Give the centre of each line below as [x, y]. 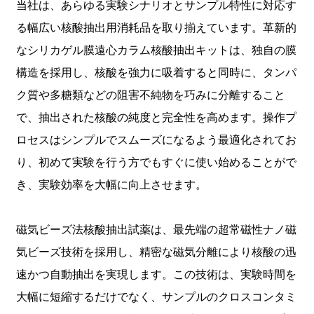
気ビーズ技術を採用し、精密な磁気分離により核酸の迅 [156, 252]
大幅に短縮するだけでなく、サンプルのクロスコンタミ [156, 297]
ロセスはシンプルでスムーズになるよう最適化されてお [156, 140]
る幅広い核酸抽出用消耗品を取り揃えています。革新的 [156, 28]
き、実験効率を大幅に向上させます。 [111, 185]
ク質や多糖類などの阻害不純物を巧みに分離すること [150, 95]
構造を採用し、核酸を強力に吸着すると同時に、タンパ [156, 73]
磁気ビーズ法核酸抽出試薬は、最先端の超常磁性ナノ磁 [156, 230]
